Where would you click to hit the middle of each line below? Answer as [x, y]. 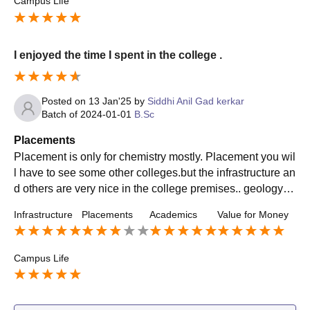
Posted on [65, 101]
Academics [173, 215]
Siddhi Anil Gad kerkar [196, 101]
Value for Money [253, 215]
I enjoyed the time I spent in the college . [118, 55]
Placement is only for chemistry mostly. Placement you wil [155, 157]
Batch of [61, 115]
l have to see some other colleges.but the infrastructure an [155, 173]
